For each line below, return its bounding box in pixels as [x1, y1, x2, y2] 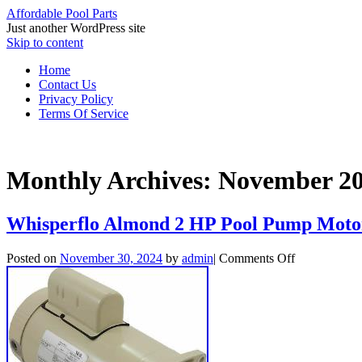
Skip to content [6, 36, 83, 49]
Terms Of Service [39, 107, 128, 120]
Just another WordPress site [6, 21, 145, 35]
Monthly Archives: [6, 166, 218, 196]
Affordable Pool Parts [6, 6, 117, 20]
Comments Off [219, 250, 295, 265]
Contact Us [39, 78, 96, 91]
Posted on [6, 250, 57, 265]
